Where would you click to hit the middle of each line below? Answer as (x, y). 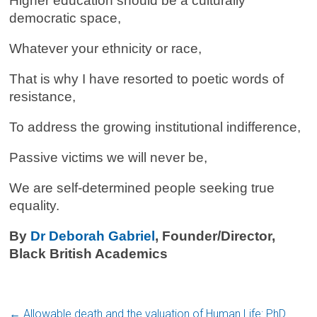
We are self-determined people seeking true (142, 188)
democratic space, (65, 18)
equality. (35, 206)
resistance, (43, 97)
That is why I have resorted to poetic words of (147, 79)
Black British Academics (89, 254)
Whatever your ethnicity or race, (106, 48)
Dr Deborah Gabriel (93, 236)
